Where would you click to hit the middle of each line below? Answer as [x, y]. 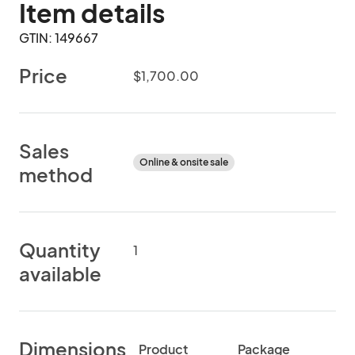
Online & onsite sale [184, 162]
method [56, 174]
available [60, 273]
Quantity [60, 250]
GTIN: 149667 [59, 38]
